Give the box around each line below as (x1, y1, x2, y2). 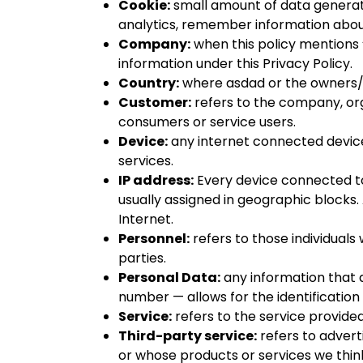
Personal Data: (118, 268, 220, 287)
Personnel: (118, 229, 190, 248)
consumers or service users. (118, 113, 296, 131)
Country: (118, 74, 179, 92)
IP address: (118, 171, 194, 190)
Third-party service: (118, 327, 257, 345)
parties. (118, 249, 166, 267)
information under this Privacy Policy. (118, 54, 352, 73)
